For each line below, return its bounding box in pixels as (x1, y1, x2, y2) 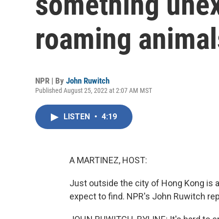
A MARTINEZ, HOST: (69, 155, 147, 165)
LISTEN (64, 112, 92, 121)
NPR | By (35, 76, 66, 86)
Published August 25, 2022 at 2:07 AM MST (35, 87, 152, 94)
